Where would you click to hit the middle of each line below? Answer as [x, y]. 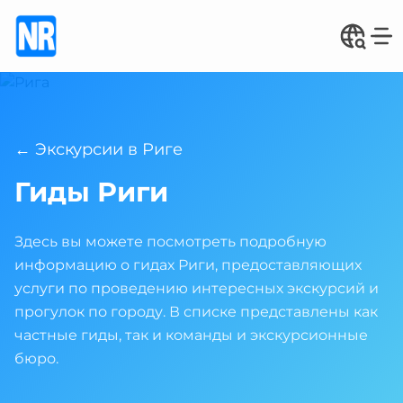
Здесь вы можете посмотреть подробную [170, 242]
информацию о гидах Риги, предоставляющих [188, 265]
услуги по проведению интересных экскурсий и [197, 288]
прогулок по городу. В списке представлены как [196, 312]
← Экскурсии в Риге [99, 149]
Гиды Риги [91, 192]
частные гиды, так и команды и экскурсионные [191, 335]
